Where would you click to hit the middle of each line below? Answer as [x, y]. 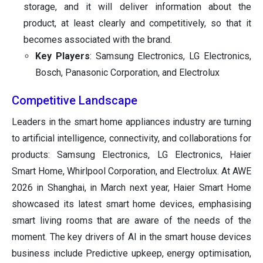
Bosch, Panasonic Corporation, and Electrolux [127, 72]
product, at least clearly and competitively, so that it [137, 23]
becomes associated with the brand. [98, 39]
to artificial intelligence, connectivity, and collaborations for [131, 138]
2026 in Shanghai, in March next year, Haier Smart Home [131, 187]
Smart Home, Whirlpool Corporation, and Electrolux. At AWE [131, 171]
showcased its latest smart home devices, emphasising [131, 204]
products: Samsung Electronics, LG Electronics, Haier [131, 154]
